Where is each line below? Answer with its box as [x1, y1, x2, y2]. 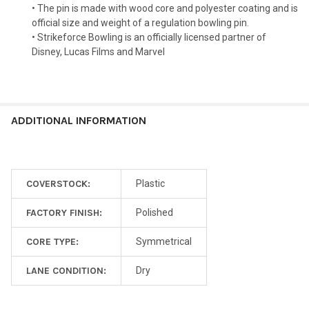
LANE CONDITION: [26, 265, 106, 277]
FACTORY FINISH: [26, 207, 102, 219]
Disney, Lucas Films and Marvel [32, 46, 165, 58]
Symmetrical [136, 236, 192, 248]
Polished [136, 207, 173, 219]
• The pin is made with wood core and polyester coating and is [32, 3, 298, 14]
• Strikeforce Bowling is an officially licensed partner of [32, 32, 266, 43]
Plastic [136, 178, 165, 190]
